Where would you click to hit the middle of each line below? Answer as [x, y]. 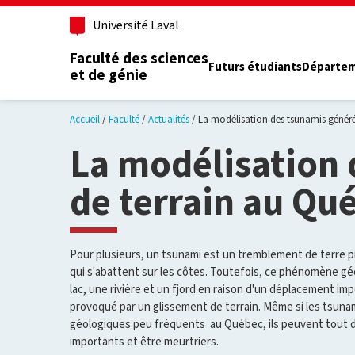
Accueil [85, 119]
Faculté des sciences [139, 59]
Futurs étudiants [255, 67]
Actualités [169, 119]
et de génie [109, 75]
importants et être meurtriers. [144, 341]
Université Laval [136, 25]
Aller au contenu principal [141, 11]
